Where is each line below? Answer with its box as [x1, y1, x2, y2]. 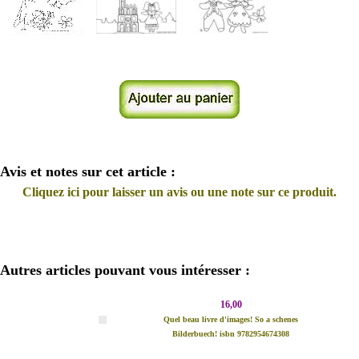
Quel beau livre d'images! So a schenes [163, 314, 298, 324]
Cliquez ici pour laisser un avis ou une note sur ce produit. [22, 184, 337, 199]
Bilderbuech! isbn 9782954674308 [172, 329, 289, 338]
